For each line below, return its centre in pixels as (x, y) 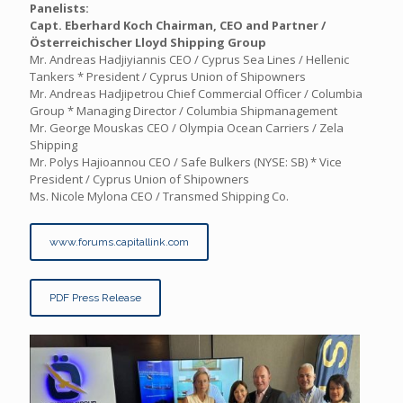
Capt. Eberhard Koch (93, 25)
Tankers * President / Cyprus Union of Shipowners (168, 76)
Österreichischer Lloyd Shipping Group (148, 42)
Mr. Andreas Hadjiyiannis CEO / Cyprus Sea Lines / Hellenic (189, 59)
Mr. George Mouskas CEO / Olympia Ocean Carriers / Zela (187, 128)
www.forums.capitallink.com (119, 242)
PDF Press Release (95, 298)
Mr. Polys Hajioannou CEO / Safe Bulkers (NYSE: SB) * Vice (186, 162)
